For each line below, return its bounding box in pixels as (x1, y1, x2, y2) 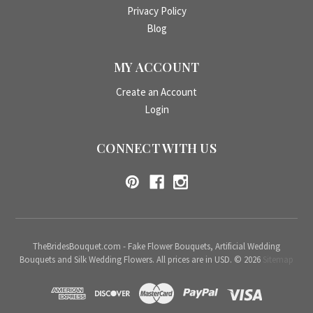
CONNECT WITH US (96, 140, 217, 157)
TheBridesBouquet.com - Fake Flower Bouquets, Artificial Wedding (33, 240, 280, 253)
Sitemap (263, 254, 293, 266)
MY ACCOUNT (113, 59, 200, 76)
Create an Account (116, 85, 197, 99)
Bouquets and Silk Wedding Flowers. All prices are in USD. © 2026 (20, 254, 263, 266)
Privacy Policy (126, 4, 187, 18)
